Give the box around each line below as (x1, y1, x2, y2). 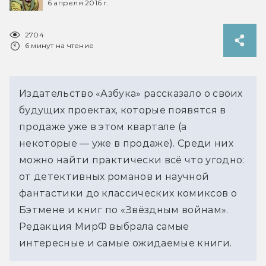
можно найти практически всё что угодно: (19, 154, 245, 166)
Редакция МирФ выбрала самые (19, 220, 189, 232)
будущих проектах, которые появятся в (19, 104, 226, 116)
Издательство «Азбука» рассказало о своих (19, 87, 243, 99)
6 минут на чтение (25, 40, 94, 50)
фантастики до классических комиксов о (19, 187, 237, 199)
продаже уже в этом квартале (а (19, 121, 187, 132)
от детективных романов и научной (19, 170, 210, 182)
